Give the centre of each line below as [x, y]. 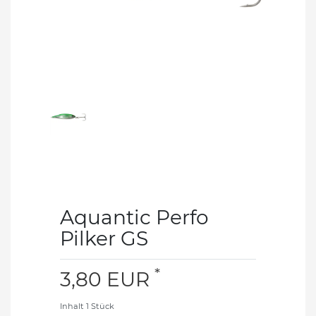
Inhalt [73, 306]
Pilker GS [104, 238]
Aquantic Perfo [134, 217]
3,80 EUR [107, 279]
